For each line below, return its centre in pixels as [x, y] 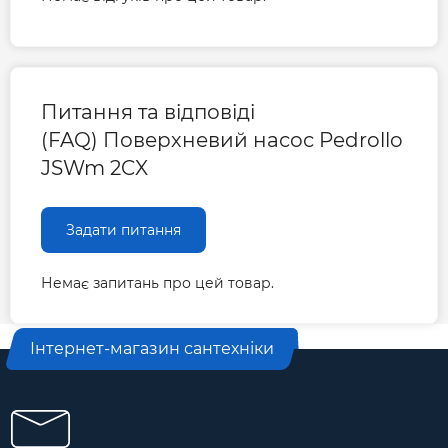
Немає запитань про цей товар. [157, 283]
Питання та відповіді [148, 112]
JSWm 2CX [94, 168]
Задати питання [123, 230]
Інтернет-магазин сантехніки [152, 349]
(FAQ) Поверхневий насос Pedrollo [222, 140]
